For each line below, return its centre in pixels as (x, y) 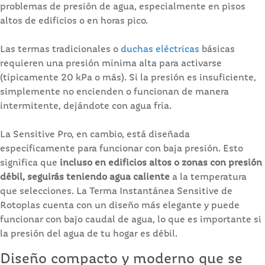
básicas (217, 49)
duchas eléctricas (160, 49)
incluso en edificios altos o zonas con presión (161, 163)
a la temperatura (208, 177)
